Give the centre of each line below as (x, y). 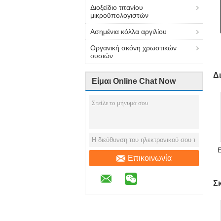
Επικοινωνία (150, 158)
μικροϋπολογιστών (119, 15)
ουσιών (102, 56)
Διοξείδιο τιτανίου (117, 7)
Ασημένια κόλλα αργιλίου (129, 32)
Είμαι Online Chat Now (134, 81)
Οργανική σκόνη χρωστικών (133, 48)
